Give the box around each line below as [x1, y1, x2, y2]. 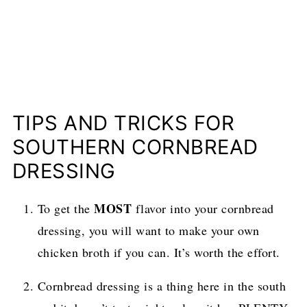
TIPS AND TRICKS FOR [12, 111, 235, 136]
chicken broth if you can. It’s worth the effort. [37, 244, 280, 261]
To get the [37, 200, 95, 217]
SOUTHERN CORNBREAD [12, 135, 258, 160]
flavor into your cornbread [132, 200, 274, 217]
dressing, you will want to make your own [37, 222, 260, 239]
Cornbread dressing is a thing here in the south [37, 278, 286, 295]
